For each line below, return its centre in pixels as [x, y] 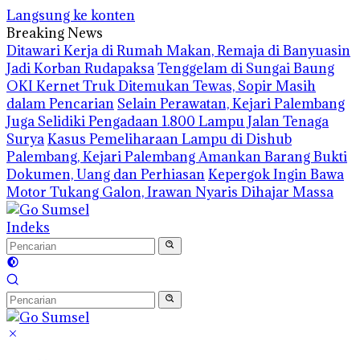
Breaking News [55, 33]
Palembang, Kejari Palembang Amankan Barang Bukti [177, 157]
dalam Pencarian [60, 104]
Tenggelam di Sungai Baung [246, 68]
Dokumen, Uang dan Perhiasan [106, 174]
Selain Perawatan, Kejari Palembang [231, 104]
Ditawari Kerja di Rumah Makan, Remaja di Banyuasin [178, 51]
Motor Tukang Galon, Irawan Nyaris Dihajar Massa [170, 192]
